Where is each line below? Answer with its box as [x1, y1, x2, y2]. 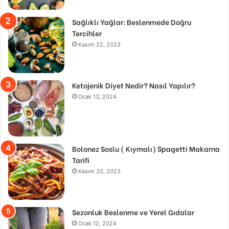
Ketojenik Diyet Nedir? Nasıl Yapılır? [72, 80, 195, 91]
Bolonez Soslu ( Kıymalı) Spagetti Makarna [72, 143, 220, 154]
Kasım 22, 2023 [78, 41, 121, 49]
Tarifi [72, 154, 89, 166]
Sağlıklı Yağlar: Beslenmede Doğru [72, 16, 191, 28]
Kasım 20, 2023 [78, 168, 121, 175]
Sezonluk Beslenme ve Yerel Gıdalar [72, 207, 194, 218]
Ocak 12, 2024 [78, 220, 117, 227]
